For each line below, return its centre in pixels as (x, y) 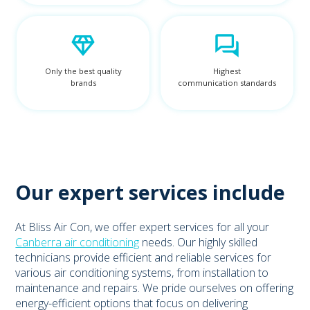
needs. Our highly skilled (199, 242)
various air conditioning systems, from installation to (142, 272)
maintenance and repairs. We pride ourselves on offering (155, 288)
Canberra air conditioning (77, 242)
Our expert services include (151, 192)
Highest (227, 71)
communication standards (227, 82)
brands (83, 82)
